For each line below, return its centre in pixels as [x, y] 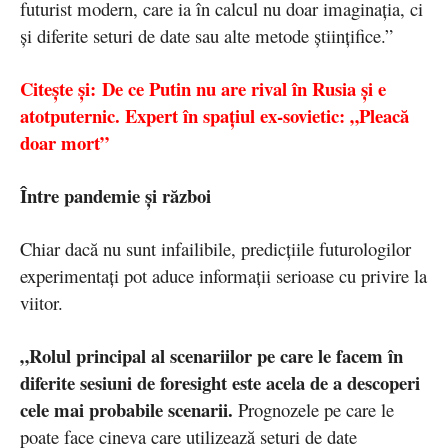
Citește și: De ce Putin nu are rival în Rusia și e [203, 89]
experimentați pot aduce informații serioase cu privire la [223, 276]
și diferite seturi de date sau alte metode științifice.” [206, 36]
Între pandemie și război [115, 196]
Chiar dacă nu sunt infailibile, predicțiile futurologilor [215, 249]
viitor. [41, 303]
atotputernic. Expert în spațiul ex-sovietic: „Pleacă [214, 116]
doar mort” [64, 143]
